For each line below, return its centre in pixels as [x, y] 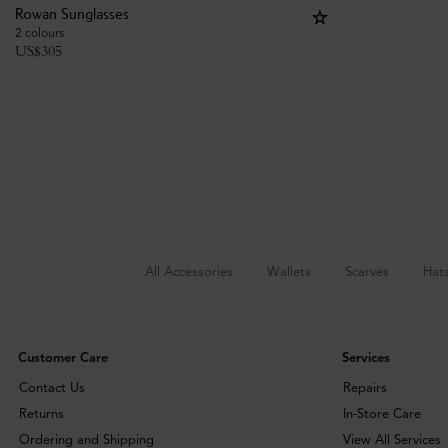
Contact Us [52, 388]
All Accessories [188, 272]
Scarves [366, 272]
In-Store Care [381, 414]
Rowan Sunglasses [72, 15]
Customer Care [63, 358]
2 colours [39, 33]
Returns [41, 414]
